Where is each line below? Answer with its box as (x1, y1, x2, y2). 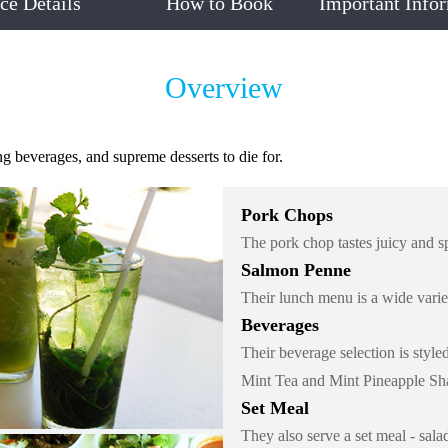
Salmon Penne (241, 260, 351, 280)
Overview (165, 71, 283, 104)
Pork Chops (241, 205, 333, 225)
